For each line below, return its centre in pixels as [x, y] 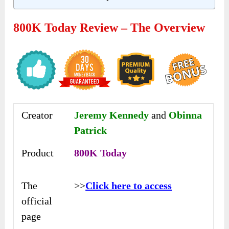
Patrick [91, 130]
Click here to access [129, 185]
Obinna [184, 115]
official [37, 201]
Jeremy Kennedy [113, 115]
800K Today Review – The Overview [109, 27]
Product [38, 153]
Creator [37, 115]
